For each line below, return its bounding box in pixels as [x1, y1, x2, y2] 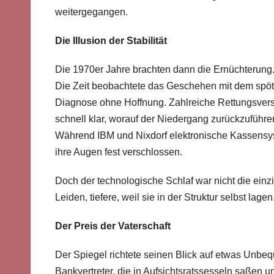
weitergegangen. [55, 7, 128, 18]
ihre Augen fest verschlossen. [55, 147, 182, 158]
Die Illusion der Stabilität [55, 35, 167, 46]
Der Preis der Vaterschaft [55, 221, 171, 232]
